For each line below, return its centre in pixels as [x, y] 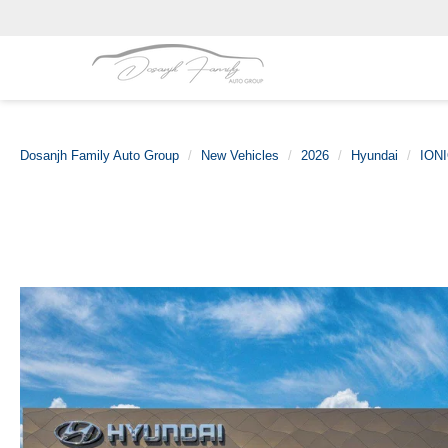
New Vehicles [240, 155]
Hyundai [374, 155]
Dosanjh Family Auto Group [99, 155]
